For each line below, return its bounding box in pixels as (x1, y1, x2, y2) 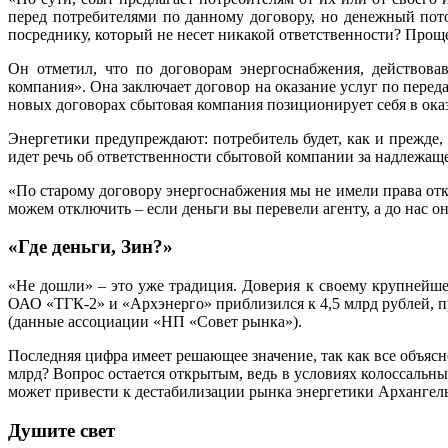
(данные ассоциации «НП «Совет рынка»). (8, 313, 302, 331)
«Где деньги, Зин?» (8, 236, 173, 258)
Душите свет (8, 419, 115, 441)
